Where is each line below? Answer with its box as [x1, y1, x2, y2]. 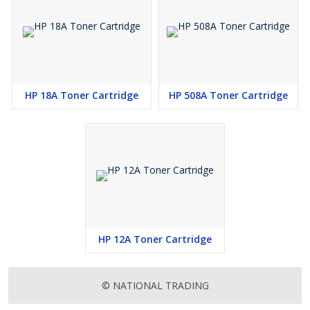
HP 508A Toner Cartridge [169, 89, 288, 102]
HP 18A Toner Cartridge [25, 89, 138, 102]
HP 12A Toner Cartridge [98, 232, 212, 246]
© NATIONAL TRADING [101, 279, 209, 292]
